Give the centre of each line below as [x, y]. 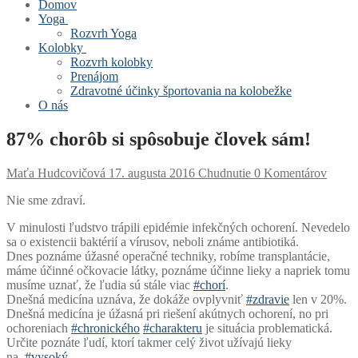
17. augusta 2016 [152, 173]
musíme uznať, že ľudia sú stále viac [100, 284]
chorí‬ [213, 284]
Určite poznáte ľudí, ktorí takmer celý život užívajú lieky [149, 342]
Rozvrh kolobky [111, 62]
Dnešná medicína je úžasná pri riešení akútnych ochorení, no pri [167, 313]
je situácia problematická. [267, 328]
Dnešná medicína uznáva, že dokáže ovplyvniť [126, 299]
